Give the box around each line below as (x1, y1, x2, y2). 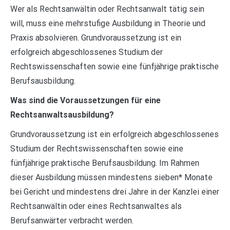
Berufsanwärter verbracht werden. (10, 215, 133, 225)
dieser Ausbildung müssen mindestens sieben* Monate (10, 172, 213, 182)
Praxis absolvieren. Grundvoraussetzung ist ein (10, 32, 181, 43)
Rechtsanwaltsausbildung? (10, 109, 114, 120)
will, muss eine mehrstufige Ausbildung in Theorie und (10, 18, 205, 28)
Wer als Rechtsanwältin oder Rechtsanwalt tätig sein (10, 4, 204, 14)
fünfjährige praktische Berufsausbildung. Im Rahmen (10, 158, 199, 168)
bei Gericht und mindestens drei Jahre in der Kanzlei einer (10, 186, 219, 197)
